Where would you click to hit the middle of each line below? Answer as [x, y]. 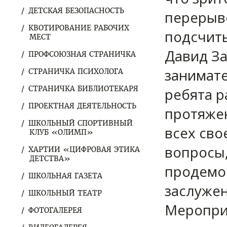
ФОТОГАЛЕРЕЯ [55, 210]
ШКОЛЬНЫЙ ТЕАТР [65, 193]
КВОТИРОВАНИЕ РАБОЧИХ [79, 28]
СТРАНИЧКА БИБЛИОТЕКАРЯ [83, 89]
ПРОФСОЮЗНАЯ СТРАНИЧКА [82, 54]
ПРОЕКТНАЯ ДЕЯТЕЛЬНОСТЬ [82, 106]
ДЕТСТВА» [50, 159]
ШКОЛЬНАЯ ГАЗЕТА [65, 176]
